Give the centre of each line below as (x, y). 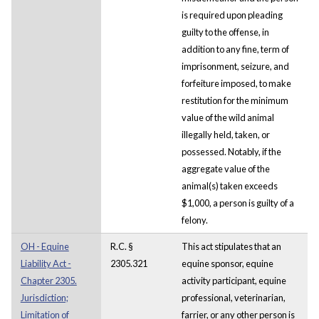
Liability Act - (46, 263)
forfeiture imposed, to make (236, 83)
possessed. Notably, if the (231, 151)
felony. (194, 220)
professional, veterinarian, (233, 297)
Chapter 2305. (48, 280)
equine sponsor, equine (227, 263)
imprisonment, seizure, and (235, 66)
